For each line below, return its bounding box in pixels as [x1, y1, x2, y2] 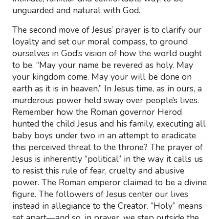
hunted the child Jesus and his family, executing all [12, 118, 206, 130]
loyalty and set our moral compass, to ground [12, 36, 188, 47]
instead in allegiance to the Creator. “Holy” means [12, 200, 202, 212]
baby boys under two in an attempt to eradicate [12, 130, 196, 141]
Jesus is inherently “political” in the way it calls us [12, 153, 203, 165]
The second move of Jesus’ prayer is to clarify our [12, 24, 201, 36]
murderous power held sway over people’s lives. [12, 94, 199, 106]
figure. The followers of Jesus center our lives [12, 188, 188, 200]
